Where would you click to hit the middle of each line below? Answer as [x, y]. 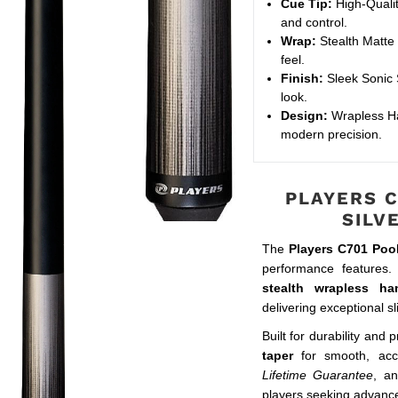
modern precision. [331, 135]
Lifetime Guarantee [318, 374]
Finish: [302, 79]
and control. [314, 23]
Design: [304, 116]
